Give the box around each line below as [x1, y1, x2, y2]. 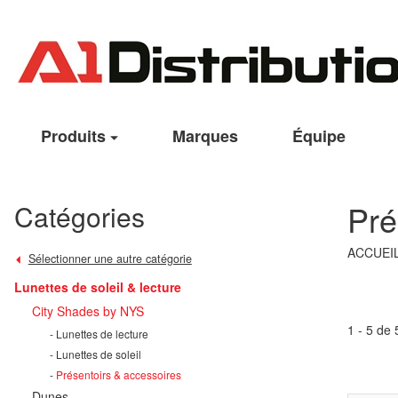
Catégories [14, 197, 145, 235]
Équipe [291, 124, 346, 147]
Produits [40, 124, 106, 147]
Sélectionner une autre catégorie [28, 251, 192, 267]
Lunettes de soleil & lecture [14, 277, 181, 296]
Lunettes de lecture [56, 325, 148, 341]
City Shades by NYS [32, 301, 144, 320]
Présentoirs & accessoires [56, 366, 181, 382]
